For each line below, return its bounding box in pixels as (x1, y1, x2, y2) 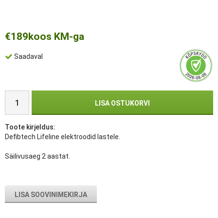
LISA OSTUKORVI (95, 99, 150, 107)
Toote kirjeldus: (5, 123, 55, 131)
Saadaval (14, 53, 43, 61)
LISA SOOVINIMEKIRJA (15, 191, 87, 199)
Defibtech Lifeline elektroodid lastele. (5, 133, 120, 141)
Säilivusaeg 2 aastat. (5, 152, 70, 160)
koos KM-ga (28, 31, 84, 42)
